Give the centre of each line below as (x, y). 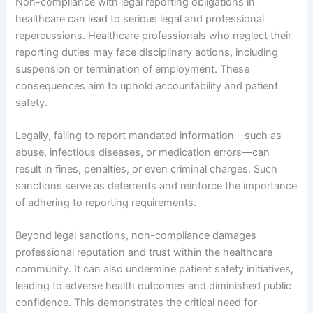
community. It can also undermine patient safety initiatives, (155, 269)
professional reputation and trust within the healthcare (144, 253)
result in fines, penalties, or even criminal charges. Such (147, 169)
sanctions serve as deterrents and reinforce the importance (156, 186)
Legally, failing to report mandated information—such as (149, 136)
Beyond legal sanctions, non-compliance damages (136, 236)
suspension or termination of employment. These (133, 69)
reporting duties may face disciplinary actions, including (147, 52)
